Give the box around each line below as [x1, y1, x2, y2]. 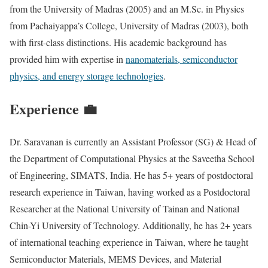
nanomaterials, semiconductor [126, 53, 237, 66]
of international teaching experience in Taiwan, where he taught [10, 236, 248, 249]
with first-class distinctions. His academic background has [10, 36, 227, 49]
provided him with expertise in [10, 53, 126, 66]
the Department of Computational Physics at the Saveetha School [10, 152, 254, 165]
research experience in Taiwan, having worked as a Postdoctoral [10, 185, 250, 199]
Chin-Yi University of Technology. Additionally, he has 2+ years [10, 219, 252, 232]
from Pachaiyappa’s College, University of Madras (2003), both [10, 19, 248, 32]
